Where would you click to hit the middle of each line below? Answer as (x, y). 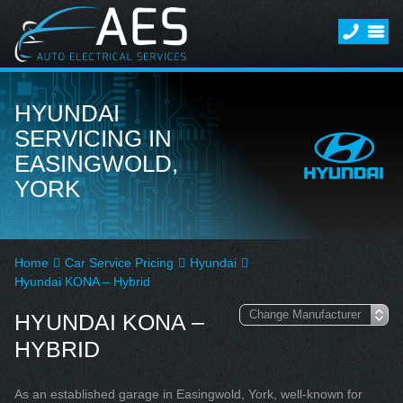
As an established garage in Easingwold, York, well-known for (188, 394)
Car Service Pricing (119, 263)
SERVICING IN (93, 139)
